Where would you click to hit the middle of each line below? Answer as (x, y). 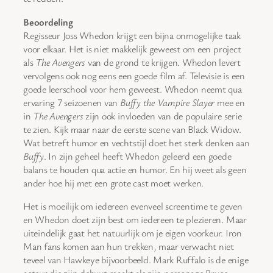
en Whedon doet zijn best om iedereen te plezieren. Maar (135, 219)
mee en (230, 102)
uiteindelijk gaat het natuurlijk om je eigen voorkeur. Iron (133, 232)
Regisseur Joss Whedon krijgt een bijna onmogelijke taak (132, 35)
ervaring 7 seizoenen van (72, 102)
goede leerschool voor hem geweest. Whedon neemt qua (133, 89)
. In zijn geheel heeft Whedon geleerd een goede (137, 156)
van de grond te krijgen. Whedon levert (163, 62)
